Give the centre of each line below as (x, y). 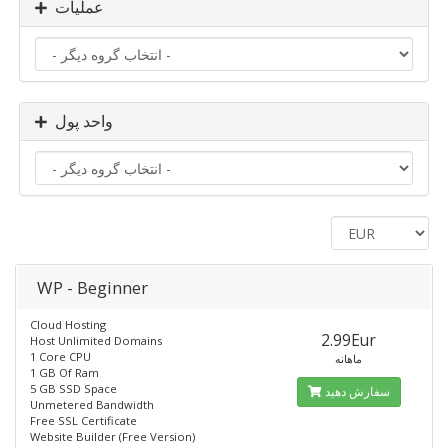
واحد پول (84, 121)
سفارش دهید (357, 391)
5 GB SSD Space (73, 388)
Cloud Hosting (68, 324)
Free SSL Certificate (83, 420)
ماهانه (349, 358)
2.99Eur (349, 340)
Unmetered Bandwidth (92, 404)
